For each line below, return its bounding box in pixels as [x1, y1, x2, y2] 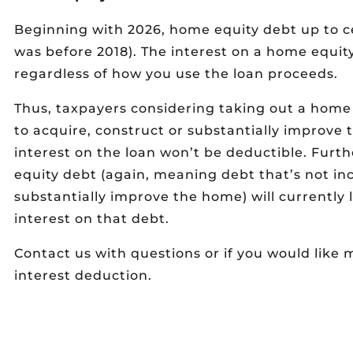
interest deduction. [14, 268, 152, 283]
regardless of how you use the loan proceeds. [14, 66, 338, 81]
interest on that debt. [14, 211, 169, 226]
